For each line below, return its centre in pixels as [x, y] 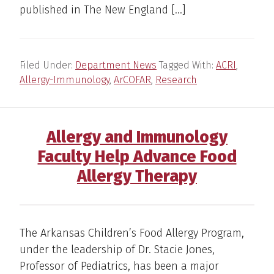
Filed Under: [47, 65]
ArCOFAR [132, 80]
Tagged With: [187, 65]
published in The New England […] [102, 9]
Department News [116, 65]
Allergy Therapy [137, 176]
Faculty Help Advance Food [137, 156]
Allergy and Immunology [137, 137]
